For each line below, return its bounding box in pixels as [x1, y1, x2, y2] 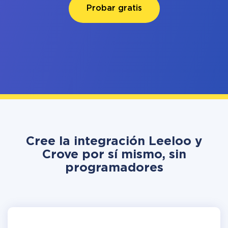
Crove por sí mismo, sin [42, 149, 186, 160]
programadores [65, 162, 163, 174]
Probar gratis [86, 5, 142, 12]
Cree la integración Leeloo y [26, 136, 202, 147]
